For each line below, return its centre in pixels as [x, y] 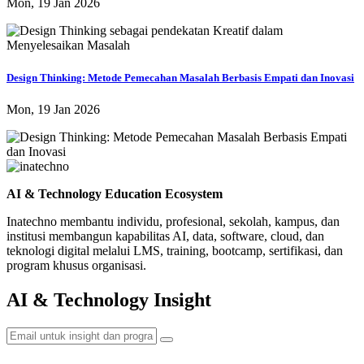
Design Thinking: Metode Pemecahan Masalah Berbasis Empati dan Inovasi [180, 77]
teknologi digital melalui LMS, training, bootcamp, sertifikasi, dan [175, 250]
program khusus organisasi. [76, 265]
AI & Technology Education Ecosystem [115, 193]
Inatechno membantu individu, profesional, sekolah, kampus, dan [173, 221]
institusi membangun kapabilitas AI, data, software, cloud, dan [165, 236]
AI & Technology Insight [109, 299]
